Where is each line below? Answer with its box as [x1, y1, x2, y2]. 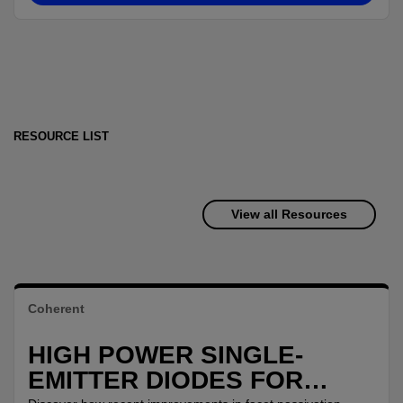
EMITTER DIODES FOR [28, 365, 250, 394]
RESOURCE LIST [13, 129, 109, 143]
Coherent [28, 300, 85, 316]
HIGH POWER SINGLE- [28, 340, 303, 369]
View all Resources [231, 206, 347, 221]
